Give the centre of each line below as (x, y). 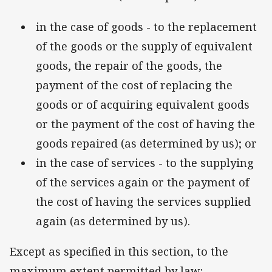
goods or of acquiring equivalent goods (143, 104)
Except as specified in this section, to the (119, 251)
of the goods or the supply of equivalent (144, 46)
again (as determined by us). (113, 221)
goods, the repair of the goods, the (129, 65)
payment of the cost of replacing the (134, 85)
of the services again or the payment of (143, 182)
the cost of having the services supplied (143, 201)
